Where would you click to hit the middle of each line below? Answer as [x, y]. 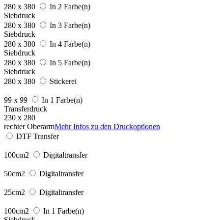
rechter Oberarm [29, 126]
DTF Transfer [38, 136]
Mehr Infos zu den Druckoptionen [107, 126]
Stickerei [63, 81]
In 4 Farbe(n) [70, 44]
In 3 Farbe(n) [70, 25]
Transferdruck [26, 109]
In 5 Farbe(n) [70, 62]
